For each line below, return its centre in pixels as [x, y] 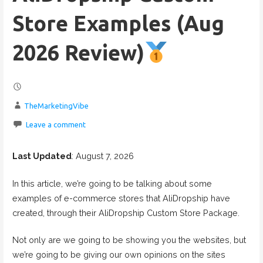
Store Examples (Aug [118, 23]
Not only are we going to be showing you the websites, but [129, 240]
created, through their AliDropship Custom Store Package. [126, 213]
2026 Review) [78, 53]
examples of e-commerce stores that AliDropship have [121, 198]
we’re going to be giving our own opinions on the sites [119, 255]
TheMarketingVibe [56, 106]
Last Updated [42, 156]
